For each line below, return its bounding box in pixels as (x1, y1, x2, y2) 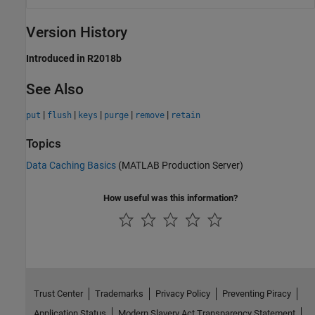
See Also (26, 80, 84, 98)
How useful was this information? (103, 193, 238, 203)
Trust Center (33, 288, 83, 299)
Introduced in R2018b (26, 52, 122, 64)
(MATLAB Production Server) (116, 160, 243, 171)
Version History (26, 24, 127, 41)
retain (171, 110, 200, 120)
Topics (26, 136, 61, 150)
